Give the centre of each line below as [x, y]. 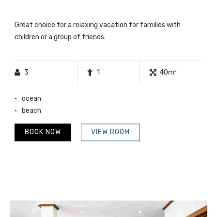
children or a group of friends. [60, 37]
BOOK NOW [43, 132]
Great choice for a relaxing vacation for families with [98, 25]
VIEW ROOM [110, 132]
